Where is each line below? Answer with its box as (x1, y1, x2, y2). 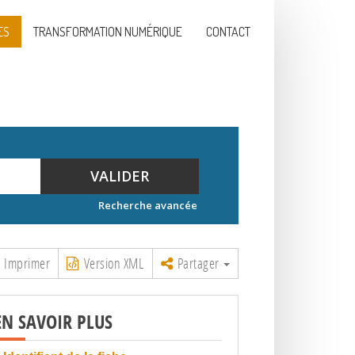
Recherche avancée (98, 198, 197, 212)
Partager (173, 254, 224, 273)
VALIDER (90, 166, 149, 185)
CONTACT (206, 24, 250, 40)
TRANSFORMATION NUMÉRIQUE (33, 24, 182, 40)
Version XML (78, 254, 144, 273)
